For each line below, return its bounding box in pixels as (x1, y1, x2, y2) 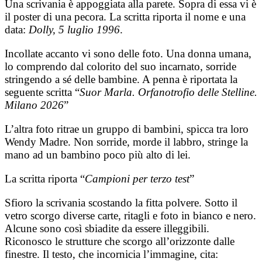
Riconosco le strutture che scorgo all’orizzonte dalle (5, 235, 235, 247)
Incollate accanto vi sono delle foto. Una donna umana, (5, 47, 251, 60)
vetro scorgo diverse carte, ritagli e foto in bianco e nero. (5, 209, 256, 222)
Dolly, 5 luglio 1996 (29, 23, 120, 36)
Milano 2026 (5, 98, 64, 111)
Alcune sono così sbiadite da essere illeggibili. (5, 222, 209, 235)
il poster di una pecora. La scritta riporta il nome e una (5, 10, 246, 23)
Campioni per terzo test (85, 172, 189, 185)
